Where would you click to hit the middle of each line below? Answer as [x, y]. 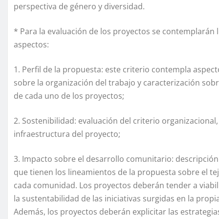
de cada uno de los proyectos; [69, 96]
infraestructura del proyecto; [67, 134]
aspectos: [31, 44]
